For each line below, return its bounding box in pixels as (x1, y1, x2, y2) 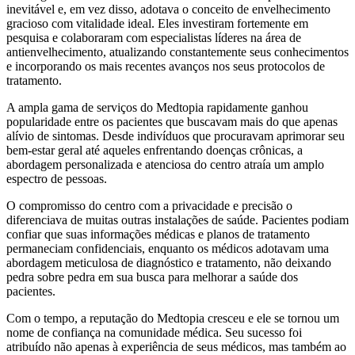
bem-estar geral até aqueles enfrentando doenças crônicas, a (6, 143, 303, 157)
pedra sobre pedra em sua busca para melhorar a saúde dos (6, 269, 298, 284)
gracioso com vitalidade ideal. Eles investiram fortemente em (6, 16, 308, 30)
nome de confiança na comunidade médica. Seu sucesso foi (6, 325, 302, 339)
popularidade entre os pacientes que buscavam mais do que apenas (6, 114, 338, 128)
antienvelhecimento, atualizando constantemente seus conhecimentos (6, 44, 349, 59)
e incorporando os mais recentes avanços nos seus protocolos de (6, 59, 325, 73)
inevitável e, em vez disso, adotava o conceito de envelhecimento (6, 2, 330, 16)
